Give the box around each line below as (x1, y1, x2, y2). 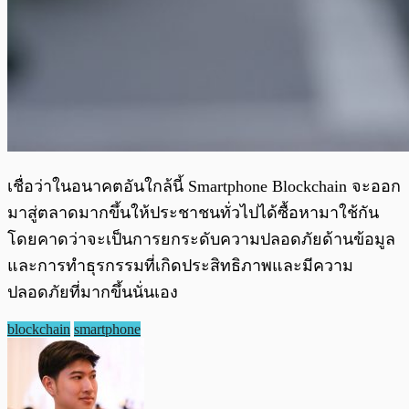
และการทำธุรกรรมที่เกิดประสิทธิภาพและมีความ (7, 257, 353, 276)
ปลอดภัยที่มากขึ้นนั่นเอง (7, 283, 178, 302)
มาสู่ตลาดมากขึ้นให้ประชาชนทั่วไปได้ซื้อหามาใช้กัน (7, 204, 379, 223)
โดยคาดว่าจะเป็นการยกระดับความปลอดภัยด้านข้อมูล (7, 230, 395, 249)
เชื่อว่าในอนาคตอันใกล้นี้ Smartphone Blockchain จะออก (7, 177, 401, 196)
